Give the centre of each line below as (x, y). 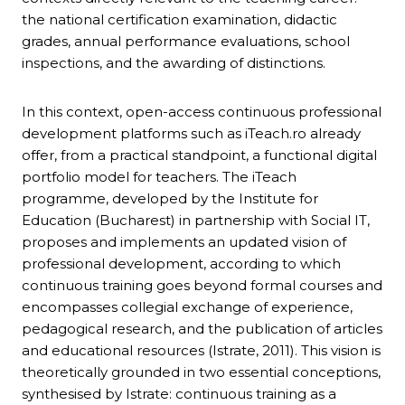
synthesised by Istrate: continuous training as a (179, 394)
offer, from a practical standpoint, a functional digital (199, 155)
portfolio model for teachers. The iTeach (159, 177)
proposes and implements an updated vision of (184, 242)
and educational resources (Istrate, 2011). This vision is (201, 351)
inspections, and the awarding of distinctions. (174, 63)
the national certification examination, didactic (179, 20)
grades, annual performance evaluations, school (186, 42)
